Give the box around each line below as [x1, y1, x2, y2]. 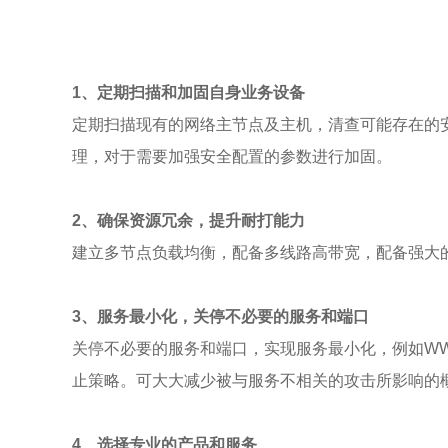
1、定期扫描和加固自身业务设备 [72, 84, 305, 101]
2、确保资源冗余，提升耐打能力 [72, 212, 305, 229]
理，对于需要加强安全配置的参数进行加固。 [72, 148, 392, 165]
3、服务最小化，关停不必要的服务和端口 [72, 308, 369, 325]
